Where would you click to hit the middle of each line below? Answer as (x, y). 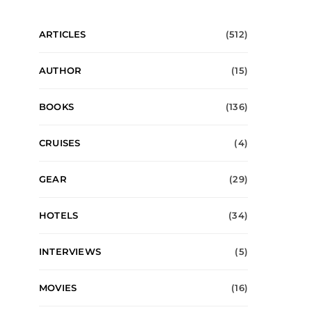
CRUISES (60, 143)
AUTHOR (61, 70)
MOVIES (58, 288)
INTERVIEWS (70, 251)
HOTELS (59, 215)
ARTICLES (63, 34)
